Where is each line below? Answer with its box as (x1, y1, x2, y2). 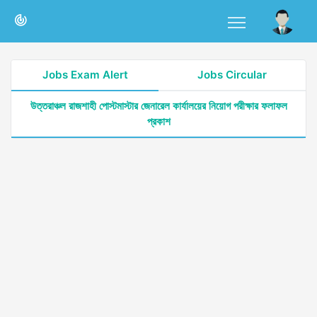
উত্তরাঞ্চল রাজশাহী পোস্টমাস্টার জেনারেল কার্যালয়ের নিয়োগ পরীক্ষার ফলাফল (30, 99, 287, 113)
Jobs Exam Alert (42, 68, 128, 81)
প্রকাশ (146, 115, 171, 128)
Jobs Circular (197, 68, 267, 81)
